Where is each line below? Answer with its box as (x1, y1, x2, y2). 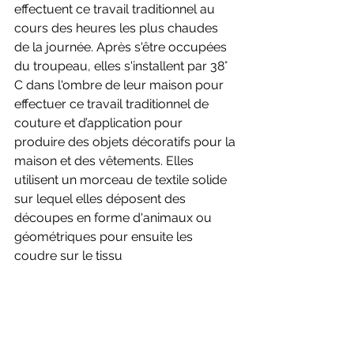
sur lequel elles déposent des (14, 190, 189, 206)
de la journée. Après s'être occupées (14, 39, 230, 55)
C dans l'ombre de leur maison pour (14, 77, 227, 92)
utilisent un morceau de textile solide (14, 171, 230, 187)
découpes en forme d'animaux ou (14, 209, 215, 225)
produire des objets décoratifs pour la (14, 134, 239, 149)
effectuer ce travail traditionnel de (14, 96, 212, 111)
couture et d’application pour (14, 115, 186, 130)
